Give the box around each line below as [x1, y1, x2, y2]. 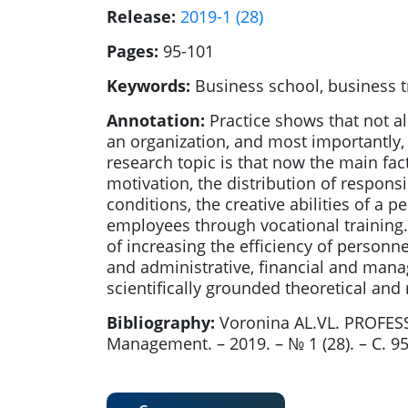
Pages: [107, 40, 158, 63]
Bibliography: [107, 311, 215, 334]
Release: [107, 5, 176, 28]
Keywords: [107, 75, 190, 97]
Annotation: [107, 109, 205, 132]
